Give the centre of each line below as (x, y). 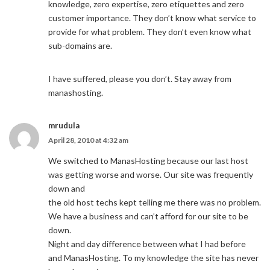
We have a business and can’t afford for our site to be (148, 216)
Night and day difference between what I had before (147, 244)
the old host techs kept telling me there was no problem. (155, 202)
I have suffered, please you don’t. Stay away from (140, 79)
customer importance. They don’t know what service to (152, 18)
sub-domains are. (80, 46)
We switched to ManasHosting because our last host (148, 161)
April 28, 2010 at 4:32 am (88, 140)
